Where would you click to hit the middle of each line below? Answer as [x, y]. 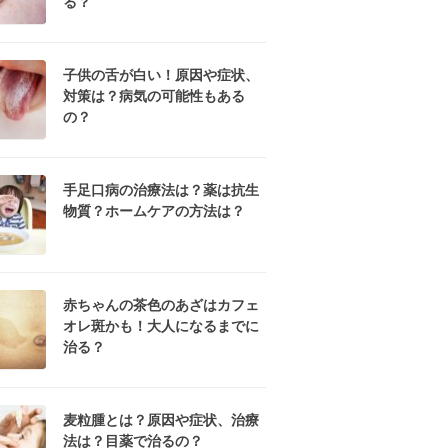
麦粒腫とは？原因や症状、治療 [161, 420]
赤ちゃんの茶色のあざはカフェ [161, 305]
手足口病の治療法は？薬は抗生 [161, 190]
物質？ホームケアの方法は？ [154, 211]
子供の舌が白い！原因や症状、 [161, 75]
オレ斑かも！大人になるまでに [161, 326]
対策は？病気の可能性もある [154, 96]
